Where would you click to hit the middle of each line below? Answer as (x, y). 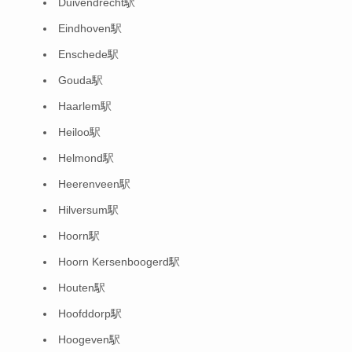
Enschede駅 (88, 55)
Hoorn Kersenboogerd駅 (119, 262)
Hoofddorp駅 (90, 314)
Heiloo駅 (79, 132)
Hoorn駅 (79, 236)
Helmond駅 (86, 158)
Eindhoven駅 (90, 29)
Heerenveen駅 (94, 184)
